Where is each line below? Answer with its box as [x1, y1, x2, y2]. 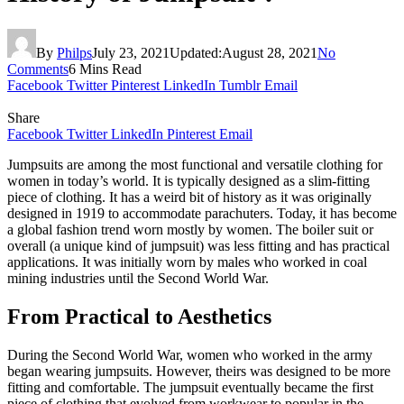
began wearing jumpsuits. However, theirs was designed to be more [7, 363, 390, 379]
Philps [57, 44, 92, 60]
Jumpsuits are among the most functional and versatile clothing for [7, 156, 382, 172]
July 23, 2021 [92, 44, 170, 60]
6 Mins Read [69, 60, 142, 77]
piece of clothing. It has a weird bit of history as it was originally [7, 188, 372, 205]
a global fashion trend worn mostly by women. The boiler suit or [7, 221, 373, 237]
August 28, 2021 [222, 44, 317, 60]
